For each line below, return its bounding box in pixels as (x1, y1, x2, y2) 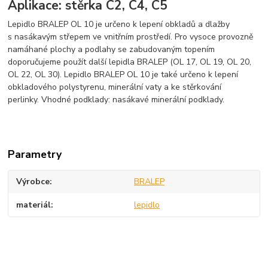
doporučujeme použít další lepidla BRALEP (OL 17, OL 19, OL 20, (8, 56, 252, 68)
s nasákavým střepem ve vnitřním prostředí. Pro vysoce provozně (8, 31, 254, 43)
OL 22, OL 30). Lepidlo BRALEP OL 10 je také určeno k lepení (8, 69, 239, 81)
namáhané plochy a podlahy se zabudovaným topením (8, 44, 215, 56)
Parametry (8, 147, 62, 162)
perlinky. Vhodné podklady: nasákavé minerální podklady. (8, 94, 225, 106)
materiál (16, 199, 51, 211)
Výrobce (16, 176, 50, 188)
